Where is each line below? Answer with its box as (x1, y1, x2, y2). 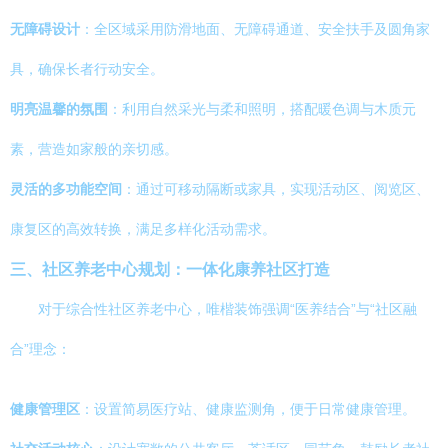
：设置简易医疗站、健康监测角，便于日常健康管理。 (80, 401, 416, 417)
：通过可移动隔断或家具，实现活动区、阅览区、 (122, 181, 430, 197)
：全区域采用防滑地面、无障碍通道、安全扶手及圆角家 (80, 21, 430, 37)
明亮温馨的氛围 (10, 101, 108, 117)
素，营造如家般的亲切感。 (10, 141, 178, 157)
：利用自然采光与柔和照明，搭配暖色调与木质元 (108, 101, 416, 117)
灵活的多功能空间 (10, 181, 122, 197)
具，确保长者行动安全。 (10, 61, 164, 77)
